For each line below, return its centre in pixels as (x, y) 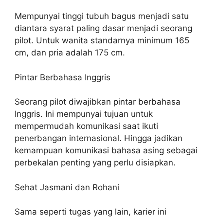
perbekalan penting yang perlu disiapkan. (95, 163)
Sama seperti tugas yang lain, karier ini (91, 212)
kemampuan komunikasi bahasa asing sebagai (106, 151)
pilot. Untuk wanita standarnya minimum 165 (102, 41)
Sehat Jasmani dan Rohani (67, 187)
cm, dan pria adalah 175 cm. (70, 53)
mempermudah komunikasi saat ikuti (86, 126)
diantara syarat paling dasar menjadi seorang (103, 28)
